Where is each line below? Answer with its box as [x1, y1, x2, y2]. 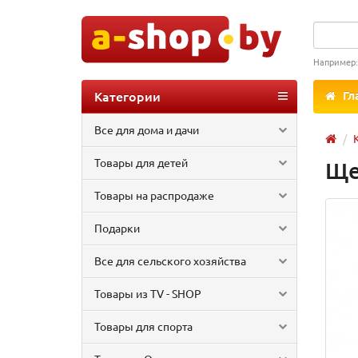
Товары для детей [94, 155, 188, 169]
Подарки [94, 221, 140, 235]
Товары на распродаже [94, 188, 214, 202]
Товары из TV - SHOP [94, 286, 201, 300]
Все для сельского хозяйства [94, 253, 246, 268]
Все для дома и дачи [94, 122, 199, 137]
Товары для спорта [94, 319, 193, 333]
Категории [94, 87, 161, 105]
